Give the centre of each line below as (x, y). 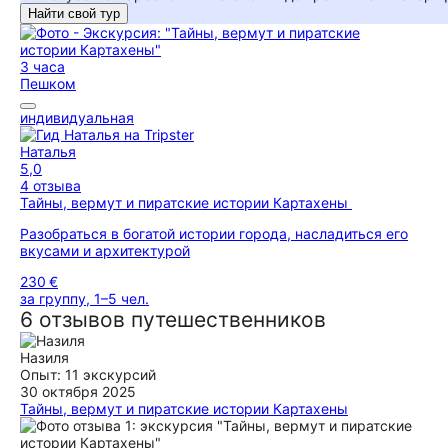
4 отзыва (50, 185)
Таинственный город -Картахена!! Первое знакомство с (212, 425)
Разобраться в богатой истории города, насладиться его (214, 233)
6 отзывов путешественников (173, 319)
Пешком (48, 83)
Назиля (44, 357)
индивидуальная (77, 117)
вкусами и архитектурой (105, 250)
